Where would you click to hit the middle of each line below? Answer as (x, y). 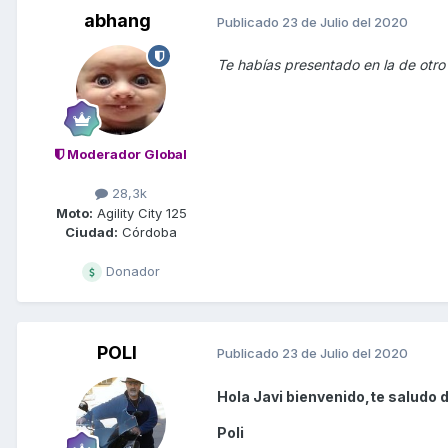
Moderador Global (125, 154)
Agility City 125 (139, 212)
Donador (131, 270)
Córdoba (147, 231)
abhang (117, 21)
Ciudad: (91, 231)
